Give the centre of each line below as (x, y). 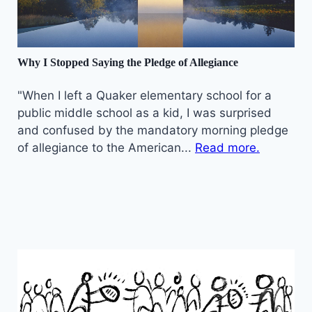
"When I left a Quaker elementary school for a (145, 95)
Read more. (227, 147)
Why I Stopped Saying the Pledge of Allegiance (128, 62)
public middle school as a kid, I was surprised (145, 112)
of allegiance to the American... (106, 147)
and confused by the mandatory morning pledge (153, 130)
